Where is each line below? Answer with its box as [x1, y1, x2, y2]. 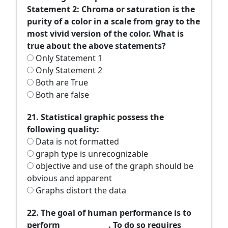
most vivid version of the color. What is [27, 28, 184, 39]
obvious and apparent [27, 173, 112, 184]
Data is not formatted [34, 136, 119, 147]
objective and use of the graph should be [34, 160, 193, 172]
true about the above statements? [27, 40, 166, 51]
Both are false [34, 89, 89, 100]
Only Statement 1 [34, 52, 102, 64]
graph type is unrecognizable [34, 148, 148, 159]
